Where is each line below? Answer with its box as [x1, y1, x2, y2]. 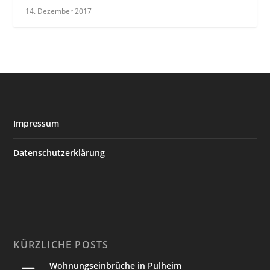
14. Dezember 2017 [25, 5, 92, 16]
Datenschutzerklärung [13, 146, 105, 159]
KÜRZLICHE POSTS [13, 237, 109, 251]
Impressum [13, 117, 60, 129]
